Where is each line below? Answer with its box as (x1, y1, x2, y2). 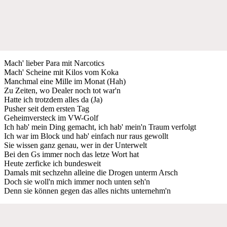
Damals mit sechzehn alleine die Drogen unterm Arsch (4, 168, 178, 177)
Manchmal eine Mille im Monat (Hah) (4, 77, 126, 86)
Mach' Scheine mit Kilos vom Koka (4, 67, 119, 77)
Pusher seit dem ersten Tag (4, 104, 89, 113)
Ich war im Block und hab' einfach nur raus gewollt (4, 131, 168, 140)
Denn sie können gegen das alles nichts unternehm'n (4, 186, 171, 195)
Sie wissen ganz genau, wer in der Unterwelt (4, 140, 147, 149)
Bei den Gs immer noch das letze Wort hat (4, 149, 139, 159)
